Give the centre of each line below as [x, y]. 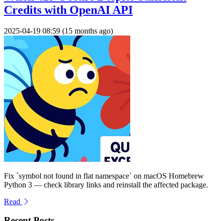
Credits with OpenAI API [68, 10]
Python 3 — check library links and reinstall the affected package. [106, 184]
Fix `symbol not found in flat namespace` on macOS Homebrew [104, 176]
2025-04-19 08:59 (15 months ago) [58, 31]
